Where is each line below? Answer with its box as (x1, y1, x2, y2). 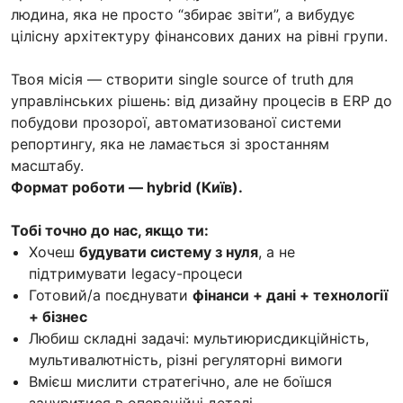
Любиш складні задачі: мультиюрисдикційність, (29, 328, 369, 347)
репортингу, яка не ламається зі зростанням (11, 134, 329, 153)
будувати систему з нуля (79, 242, 258, 261)
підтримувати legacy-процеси (29, 264, 243, 282)
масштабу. (11, 156, 84, 175)
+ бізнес (29, 307, 87, 326)
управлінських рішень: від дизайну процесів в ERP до (11, 91, 392, 110)
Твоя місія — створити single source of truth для (11, 69, 354, 88)
